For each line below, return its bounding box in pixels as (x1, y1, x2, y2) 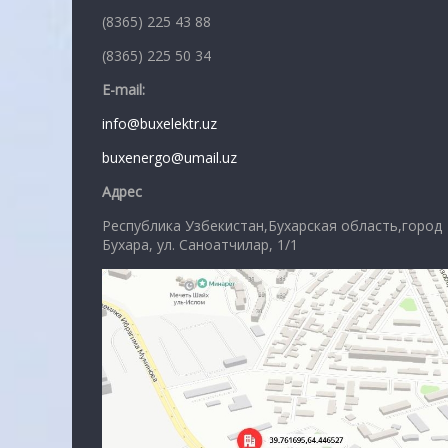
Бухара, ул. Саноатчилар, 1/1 (102, 234, 298, 254)
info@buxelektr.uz (102, 113, 217, 133)
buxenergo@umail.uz (102, 147, 237, 167)
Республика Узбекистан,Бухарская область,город (102, 215, 442, 235)
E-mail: (102, 79, 145, 99)
